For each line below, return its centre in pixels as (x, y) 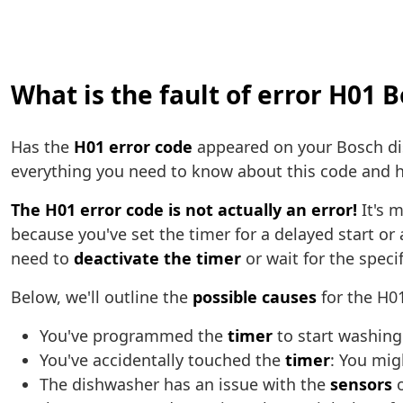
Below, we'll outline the (102, 297)
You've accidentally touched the (162, 360)
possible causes (255, 297)
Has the (42, 147)
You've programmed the (134, 336)
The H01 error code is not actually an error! (184, 210)
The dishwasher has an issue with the (185, 385)
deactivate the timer (157, 259)
